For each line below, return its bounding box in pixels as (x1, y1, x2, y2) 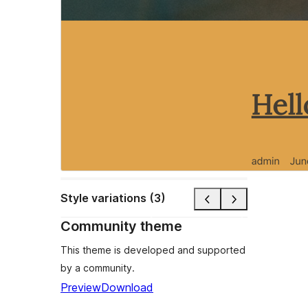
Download (101, 280, 153, 294)
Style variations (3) (60, 191, 166, 206)
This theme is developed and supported (60, 243, 245, 256)
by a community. (60, 261, 135, 274)
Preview (60, 280, 101, 294)
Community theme (60, 217, 182, 234)
